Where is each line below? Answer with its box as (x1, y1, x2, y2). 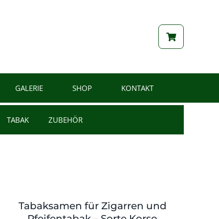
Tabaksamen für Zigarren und (18, 200, 167, 212)
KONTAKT (121, 83, 153, 93)
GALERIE (15, 83, 43, 93)
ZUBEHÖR (48, 114, 83, 125)
